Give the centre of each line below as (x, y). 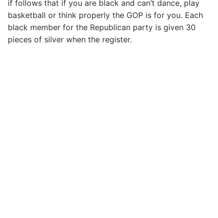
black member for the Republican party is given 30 (102, 27)
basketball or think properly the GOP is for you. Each (105, 15)
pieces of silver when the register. (70, 39)
